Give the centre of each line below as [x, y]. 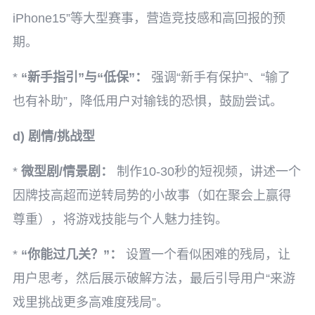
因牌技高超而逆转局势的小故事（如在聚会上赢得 [152, 195]
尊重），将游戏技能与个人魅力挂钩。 [120, 219]
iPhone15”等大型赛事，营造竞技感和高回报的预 [149, 18]
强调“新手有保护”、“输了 [219, 77]
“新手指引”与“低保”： [84, 77]
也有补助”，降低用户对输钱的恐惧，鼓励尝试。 [148, 101]
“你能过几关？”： [72, 255]
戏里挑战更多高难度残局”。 [91, 302]
